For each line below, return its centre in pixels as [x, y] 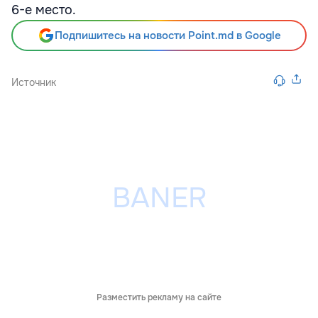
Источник [34, 82]
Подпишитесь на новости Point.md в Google [168, 35]
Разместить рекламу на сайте [159, 297]
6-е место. [44, 10]
